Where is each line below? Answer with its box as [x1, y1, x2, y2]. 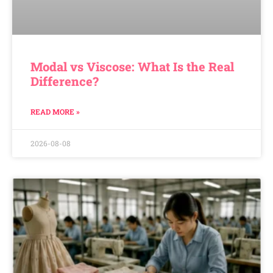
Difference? [30, 73, 99, 89]
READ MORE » [30, 106, 80, 116]
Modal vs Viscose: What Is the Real [30, 58, 234, 74]
